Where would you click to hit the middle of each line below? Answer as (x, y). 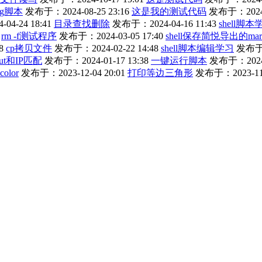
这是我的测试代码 (169, 12)
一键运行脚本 (179, 61)
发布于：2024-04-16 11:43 (164, 24)
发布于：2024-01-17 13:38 (96, 61)
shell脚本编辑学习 (197, 49)
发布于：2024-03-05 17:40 (111, 36)
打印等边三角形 (160, 73)
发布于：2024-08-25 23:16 (77, 12)
